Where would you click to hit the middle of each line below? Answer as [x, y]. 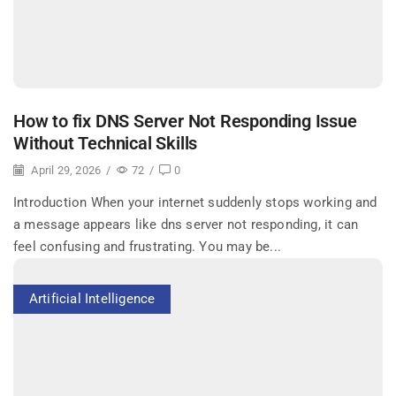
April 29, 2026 [65, 171]
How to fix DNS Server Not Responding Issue [185, 121]
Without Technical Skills [106, 143]
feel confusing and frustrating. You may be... [147, 247]
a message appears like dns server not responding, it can [186, 225]
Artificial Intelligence [92, 298]
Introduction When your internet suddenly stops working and [195, 203]
